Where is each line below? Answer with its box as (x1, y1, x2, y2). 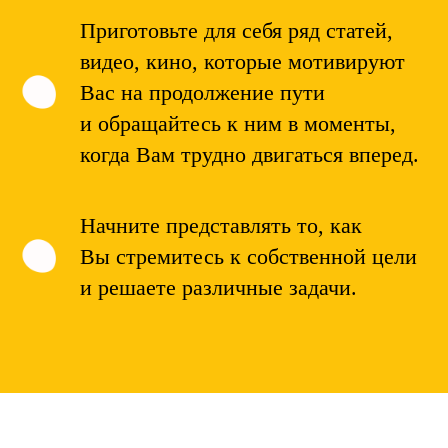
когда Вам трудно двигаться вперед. (80, 141, 419, 167)
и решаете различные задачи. (80, 274, 357, 300)
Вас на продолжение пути (80, 79, 325, 105)
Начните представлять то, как (80, 212, 362, 238)
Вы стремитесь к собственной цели (80, 243, 417, 269)
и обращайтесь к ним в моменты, (80, 110, 396, 136)
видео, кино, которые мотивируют (80, 48, 405, 74)
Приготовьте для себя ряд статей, (80, 17, 393, 43)
